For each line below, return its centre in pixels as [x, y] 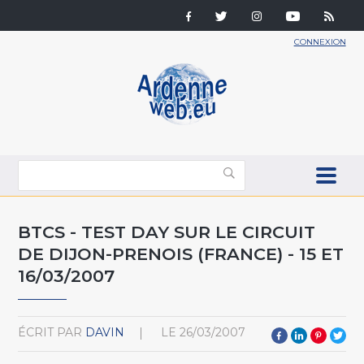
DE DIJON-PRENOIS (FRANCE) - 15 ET [181, 253]
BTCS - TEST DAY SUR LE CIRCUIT [167, 232]
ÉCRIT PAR [50, 332]
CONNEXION [320, 42]
